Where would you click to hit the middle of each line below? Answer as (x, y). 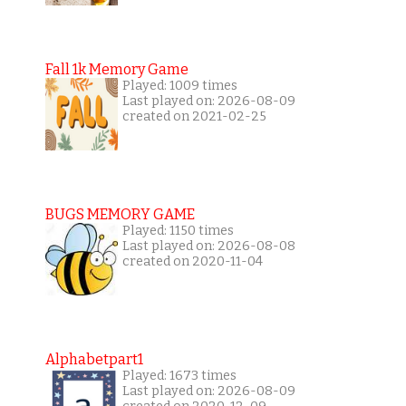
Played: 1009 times (179, 86)
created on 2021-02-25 (194, 117)
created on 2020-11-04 (192, 262)
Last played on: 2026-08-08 (208, 246)
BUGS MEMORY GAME (120, 215)
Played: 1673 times (179, 376)
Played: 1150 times (178, 231)
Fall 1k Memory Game (116, 70)
